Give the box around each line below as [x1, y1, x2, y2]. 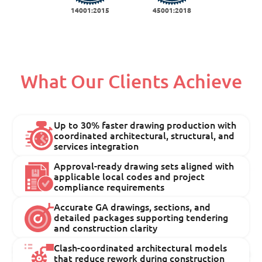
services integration [54, 140, 139, 151]
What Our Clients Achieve [20, 70, 242, 92]
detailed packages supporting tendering [54, 212, 228, 223]
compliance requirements [54, 181, 164, 192]
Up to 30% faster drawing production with [54, 119, 236, 130]
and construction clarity [54, 222, 157, 233]
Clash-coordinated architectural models [54, 242, 227, 253]
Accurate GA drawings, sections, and [54, 201, 211, 212]
